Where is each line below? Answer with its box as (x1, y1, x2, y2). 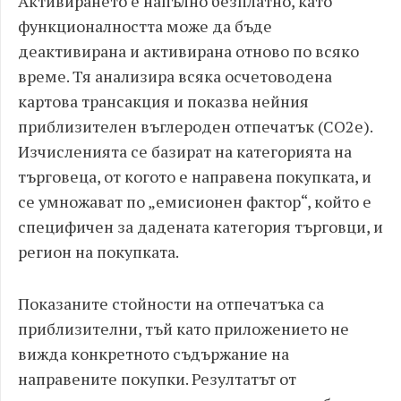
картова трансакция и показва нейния (18, 90, 309, 112)
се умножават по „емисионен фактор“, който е (18, 191, 371, 212)
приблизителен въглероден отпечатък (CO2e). (18, 115, 372, 137)
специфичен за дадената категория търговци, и (18, 216, 383, 237)
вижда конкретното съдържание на (18, 343, 289, 364)
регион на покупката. (18, 241, 179, 262)
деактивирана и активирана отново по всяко (18, 40, 359, 62)
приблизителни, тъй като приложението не (18, 318, 349, 339)
